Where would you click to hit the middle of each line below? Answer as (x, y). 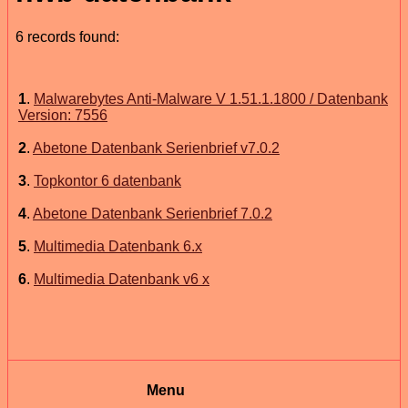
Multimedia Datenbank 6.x (118, 246)
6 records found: (67, 36)
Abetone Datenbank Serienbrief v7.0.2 (156, 148)
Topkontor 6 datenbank (107, 180)
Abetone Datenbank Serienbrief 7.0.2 (153, 213)
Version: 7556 (63, 115)
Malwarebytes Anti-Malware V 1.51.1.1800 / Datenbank (211, 98)
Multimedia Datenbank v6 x (122, 279)
